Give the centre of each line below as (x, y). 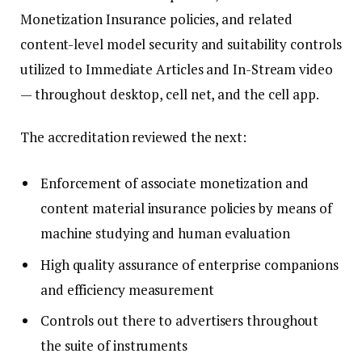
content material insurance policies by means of (187, 208)
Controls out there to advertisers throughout (180, 321)
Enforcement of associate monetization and (175, 183)
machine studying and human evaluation (165, 234)
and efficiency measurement (127, 289)
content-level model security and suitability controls (181, 44)
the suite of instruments (114, 346)
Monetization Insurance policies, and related (157, 19)
